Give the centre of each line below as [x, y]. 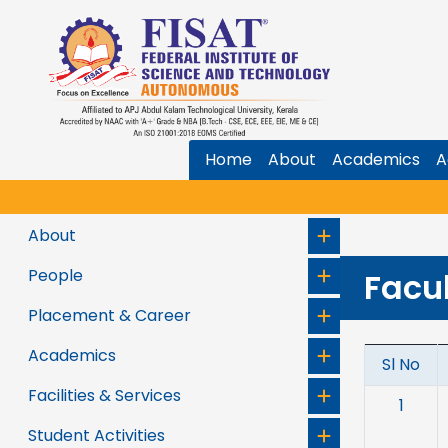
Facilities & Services [104, 395]
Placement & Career [109, 315]
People [55, 275]
